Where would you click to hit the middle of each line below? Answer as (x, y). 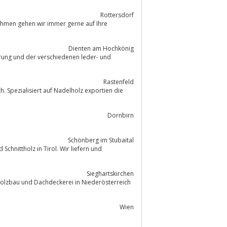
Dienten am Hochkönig (101, 48)
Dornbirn (121, 115)
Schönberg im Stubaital (101, 140)
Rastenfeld (119, 82)
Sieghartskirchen (110, 173)
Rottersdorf (117, 15)
